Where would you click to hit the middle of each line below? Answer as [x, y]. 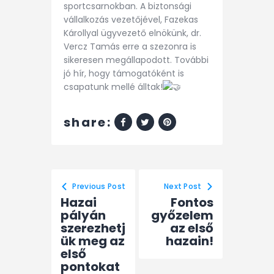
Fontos [192, 203]
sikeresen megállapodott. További [136, 60]
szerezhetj [93, 228]
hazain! [190, 241]
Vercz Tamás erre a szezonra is [130, 46]
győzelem [182, 216]
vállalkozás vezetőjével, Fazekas [131, 19]
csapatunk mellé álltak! [113, 87]
